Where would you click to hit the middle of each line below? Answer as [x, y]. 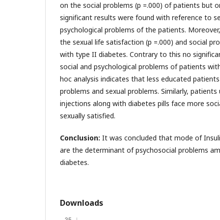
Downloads [82, 203]
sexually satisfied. [89, 115]
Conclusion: [80, 137]
